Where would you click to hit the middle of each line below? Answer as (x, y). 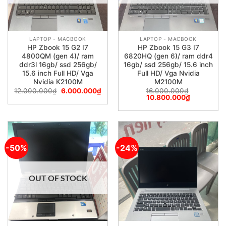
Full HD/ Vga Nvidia (168, 73)
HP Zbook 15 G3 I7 (168, 47)
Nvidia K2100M (58, 81)
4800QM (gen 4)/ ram (58, 56)
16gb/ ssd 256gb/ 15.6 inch (168, 64)
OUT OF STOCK (58, 178)
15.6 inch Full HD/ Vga (58, 73)
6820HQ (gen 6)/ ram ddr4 (168, 56)
